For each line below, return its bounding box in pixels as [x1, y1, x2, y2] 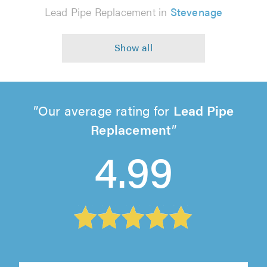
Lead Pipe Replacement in [44, 4, 170, 20]
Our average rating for [38, 101, 173, 120]
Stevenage [170, 4, 223, 20]
